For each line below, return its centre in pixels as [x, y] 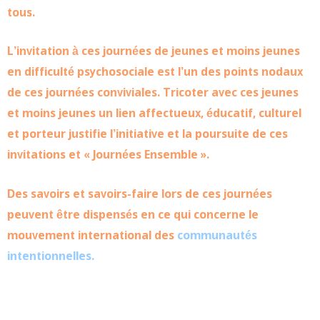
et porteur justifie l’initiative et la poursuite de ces [147, 135]
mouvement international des [92, 236]
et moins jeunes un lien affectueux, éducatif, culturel [154, 114]
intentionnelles [49, 256]
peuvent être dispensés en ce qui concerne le [133, 215]
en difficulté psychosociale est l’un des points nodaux [155, 73]
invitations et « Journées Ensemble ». [108, 156]
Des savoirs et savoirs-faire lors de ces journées [140, 194]
